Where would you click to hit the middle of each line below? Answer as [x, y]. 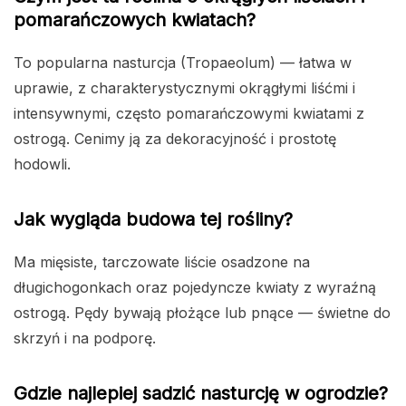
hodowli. [42, 164]
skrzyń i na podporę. [85, 338]
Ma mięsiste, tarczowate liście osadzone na [162, 262]
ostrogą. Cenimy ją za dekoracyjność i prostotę [175, 139]
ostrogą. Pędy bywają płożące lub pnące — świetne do [202, 313]
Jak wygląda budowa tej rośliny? [153, 220]
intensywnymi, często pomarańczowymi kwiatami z [189, 114]
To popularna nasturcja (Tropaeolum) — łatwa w [183, 63]
